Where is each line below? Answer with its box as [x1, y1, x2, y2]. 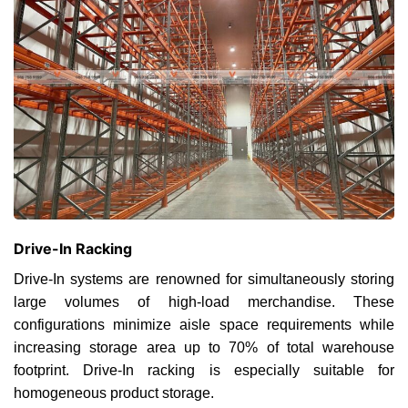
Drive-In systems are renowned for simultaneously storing [14, 271, 394, 288]
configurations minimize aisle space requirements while [14, 317, 394, 333]
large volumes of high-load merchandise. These [14, 294, 394, 311]
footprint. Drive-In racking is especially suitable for [14, 362, 394, 379]
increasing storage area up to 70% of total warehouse [14, 340, 394, 356]
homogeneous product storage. [14, 385, 214, 402]
